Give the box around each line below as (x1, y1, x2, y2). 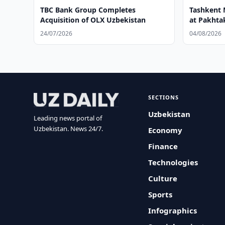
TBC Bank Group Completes (40, 5, 136, 15)
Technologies (148, 157, 198, 167)
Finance (148, 141, 178, 151)
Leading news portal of (34, 114, 102, 123)
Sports (148, 189, 173, 199)
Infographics (148, 205, 197, 215)
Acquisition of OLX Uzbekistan (40, 15, 146, 25)
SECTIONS (148, 93, 179, 101)
